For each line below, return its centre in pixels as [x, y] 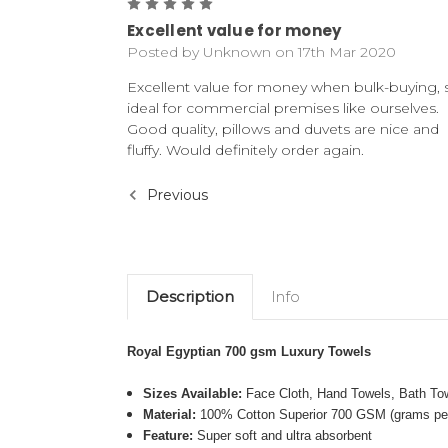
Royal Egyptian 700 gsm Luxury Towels [249, 352]
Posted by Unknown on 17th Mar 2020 [261, 52]
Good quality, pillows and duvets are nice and [283, 129]
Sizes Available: [195, 394]
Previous [175, 194]
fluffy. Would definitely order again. [245, 150]
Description [189, 297]
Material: [170, 415]
